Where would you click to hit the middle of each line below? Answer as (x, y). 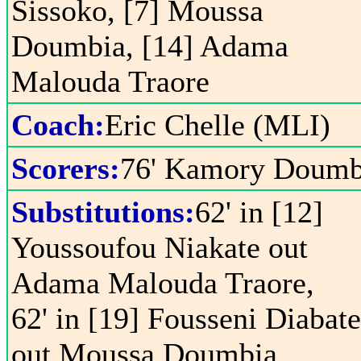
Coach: (58, 125)
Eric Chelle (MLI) (218, 125)
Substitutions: (103, 212)
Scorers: (66, 168)
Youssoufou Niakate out (160, 247)
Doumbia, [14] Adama (150, 46)
